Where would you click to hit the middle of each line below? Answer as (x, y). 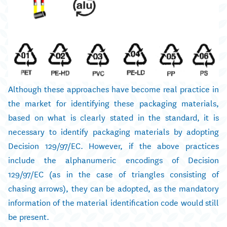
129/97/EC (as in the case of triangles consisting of (113, 174)
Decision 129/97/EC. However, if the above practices (113, 145)
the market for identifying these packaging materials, (113, 103)
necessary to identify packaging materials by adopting (113, 131)
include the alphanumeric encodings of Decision (113, 160)
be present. (29, 216)
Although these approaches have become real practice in (113, 89)
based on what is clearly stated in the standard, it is (113, 117)
